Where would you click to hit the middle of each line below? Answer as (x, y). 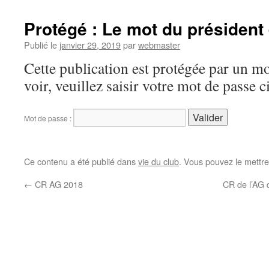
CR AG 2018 (58, 184)
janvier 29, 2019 (90, 45)
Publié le (41, 45)
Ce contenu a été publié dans (81, 161)
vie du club (159, 161)
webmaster (159, 45)
